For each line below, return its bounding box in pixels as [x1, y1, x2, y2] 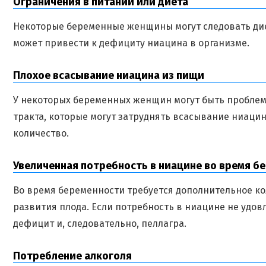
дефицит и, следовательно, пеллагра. [13, 218, 186, 229]
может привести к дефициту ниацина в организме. [13, 37, 249, 49]
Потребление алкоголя [13, 249, 132, 262]
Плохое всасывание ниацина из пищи [13, 69, 204, 82]
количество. [13, 128, 69, 139]
